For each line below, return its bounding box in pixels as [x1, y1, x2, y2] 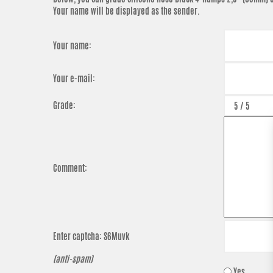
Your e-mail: [53, 73, 95, 85]
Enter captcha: [53, 230, 104, 243]
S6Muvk [104, 230, 129, 243]
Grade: [53, 99, 76, 112]
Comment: [53, 162, 87, 174]
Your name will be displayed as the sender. [53, 5, 200, 17]
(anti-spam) [53, 253, 93, 265]
